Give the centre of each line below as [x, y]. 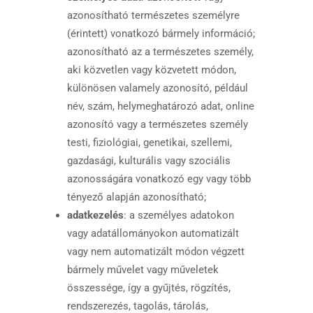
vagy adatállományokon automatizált [153, 233]
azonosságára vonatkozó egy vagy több [159, 179]
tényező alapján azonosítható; [136, 197]
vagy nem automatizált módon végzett [155, 252]
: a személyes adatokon [179, 215]
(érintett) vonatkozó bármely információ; [161, 34]
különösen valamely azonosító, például [157, 88]
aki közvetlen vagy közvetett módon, [151, 70]
